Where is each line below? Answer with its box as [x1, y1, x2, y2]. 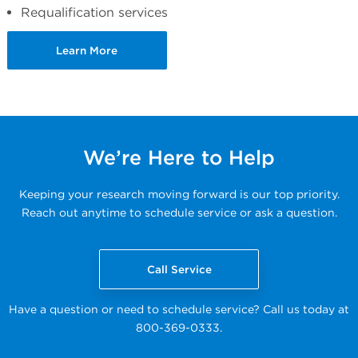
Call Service [146, 262, 212, 276]
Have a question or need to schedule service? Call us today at [9, 302, 349, 316]
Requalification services [20, 5, 168, 21]
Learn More [56, 44, 118, 58]
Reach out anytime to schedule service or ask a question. [21, 205, 337, 219]
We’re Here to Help [83, 145, 275, 169]
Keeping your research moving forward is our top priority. [18, 187, 340, 201]
